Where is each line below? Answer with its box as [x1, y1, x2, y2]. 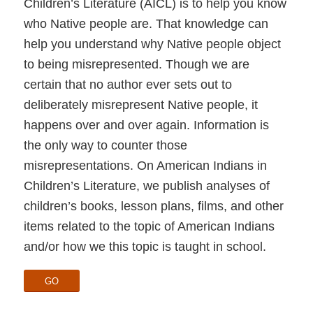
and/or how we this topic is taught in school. [23, 239, 266, 254]
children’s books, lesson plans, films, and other [23, 198, 284, 213]
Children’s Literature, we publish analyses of [23, 178, 270, 193]
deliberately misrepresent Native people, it [23, 97, 258, 112]
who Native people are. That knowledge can [23, 16, 268, 31]
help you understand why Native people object [23, 36, 281, 51]
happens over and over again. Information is [23, 117, 269, 132]
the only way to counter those [23, 138, 187, 152]
